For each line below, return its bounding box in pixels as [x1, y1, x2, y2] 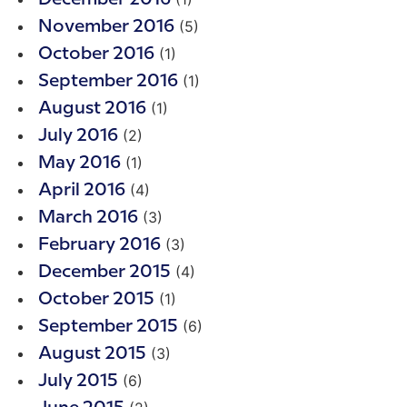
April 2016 [38, 182, 125, 200]
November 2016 [38, 18, 174, 36]
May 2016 [38, 154, 121, 173]
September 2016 [38, 73, 178, 91]
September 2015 [38, 318, 178, 336]
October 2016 [38, 45, 154, 64]
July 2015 [38, 372, 118, 391]
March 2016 [38, 209, 138, 227]
